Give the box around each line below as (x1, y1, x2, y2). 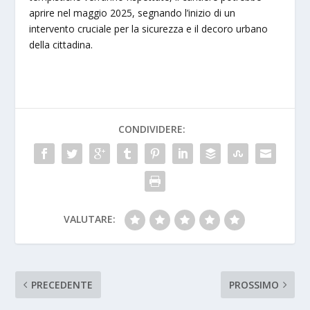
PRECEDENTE (31, 278, 93, 292)
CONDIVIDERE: (118, 122, 185, 136)
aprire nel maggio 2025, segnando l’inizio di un (29, 6, 236, 20)
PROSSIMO (228, 278, 279, 292)
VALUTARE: (63, 212, 116, 226)
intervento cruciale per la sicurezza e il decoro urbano (29, 22, 268, 36)
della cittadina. (29, 38, 93, 52)
